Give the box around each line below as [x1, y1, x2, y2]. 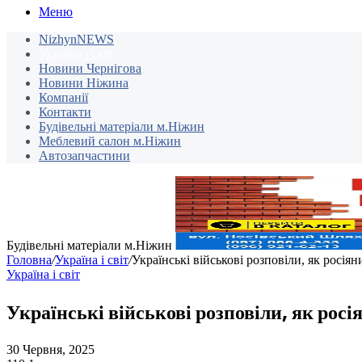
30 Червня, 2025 [6, 343, 95, 357]
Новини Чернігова [39, 61, 141, 76]
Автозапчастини [39, 149, 130, 163]
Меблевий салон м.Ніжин [39, 134, 181, 149]
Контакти [39, 105, 91, 120]
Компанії [39, 90, 88, 105]
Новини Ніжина [39, 76, 128, 90]
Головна [6, 253, 52, 267]
